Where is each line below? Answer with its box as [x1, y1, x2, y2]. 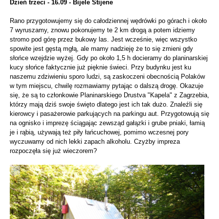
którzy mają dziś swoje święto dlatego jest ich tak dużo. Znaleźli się [10, 100, 202, 108]
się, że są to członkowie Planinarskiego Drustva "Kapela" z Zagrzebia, [10, 91, 209, 99]
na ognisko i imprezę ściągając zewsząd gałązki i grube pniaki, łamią [10, 119, 205, 127]
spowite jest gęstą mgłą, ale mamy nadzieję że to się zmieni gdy [10, 44, 193, 52]
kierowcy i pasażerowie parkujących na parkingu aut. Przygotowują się [10, 109, 209, 117]
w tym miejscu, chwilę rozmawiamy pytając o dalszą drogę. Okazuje [10, 82, 203, 89]
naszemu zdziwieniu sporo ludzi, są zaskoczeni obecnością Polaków [10, 72, 205, 80]
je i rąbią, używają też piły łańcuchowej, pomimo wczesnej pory [10, 128, 189, 136]
